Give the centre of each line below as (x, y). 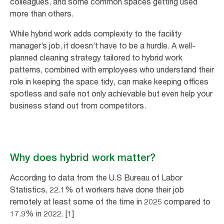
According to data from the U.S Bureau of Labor (96, 178)
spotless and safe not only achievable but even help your (111, 94)
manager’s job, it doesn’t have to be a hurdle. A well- (103, 46)
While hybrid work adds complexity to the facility (96, 34)
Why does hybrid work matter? (83, 158)
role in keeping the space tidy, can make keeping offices (109, 82)
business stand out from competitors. (78, 106)
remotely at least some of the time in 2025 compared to (110, 202)
